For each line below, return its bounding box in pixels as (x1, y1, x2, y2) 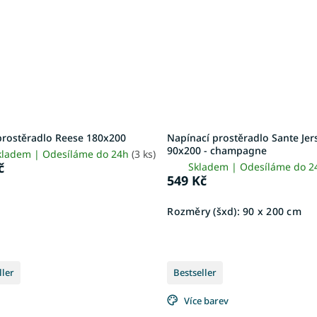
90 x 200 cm (239, 204, 301, 218)
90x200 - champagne (167, 143, 267, 157)
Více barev (184, 294, 229, 307)
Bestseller (173, 265, 217, 279)
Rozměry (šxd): (167, 204, 240, 218)
